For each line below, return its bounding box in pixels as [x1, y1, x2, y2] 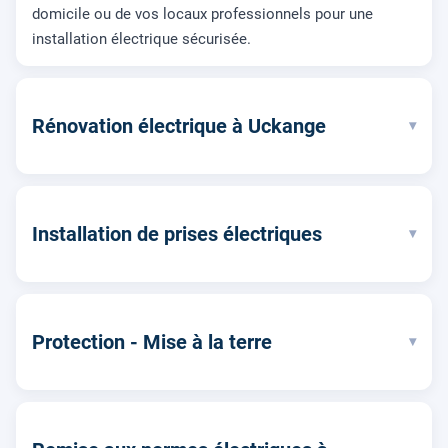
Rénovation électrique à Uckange [32, 113, 326, 138]
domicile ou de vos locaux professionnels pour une [32, 4, 373, 23]
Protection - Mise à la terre [32, 329, 272, 354]
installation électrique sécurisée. [32, 29, 251, 48]
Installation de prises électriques [32, 221, 322, 246]
